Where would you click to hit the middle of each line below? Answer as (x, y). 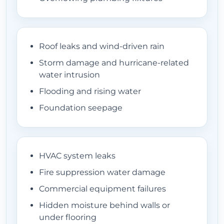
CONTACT (112, 112)
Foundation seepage (81, 108)
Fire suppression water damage (102, 172)
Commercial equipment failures (102, 189)
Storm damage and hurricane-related (114, 63)
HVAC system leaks (77, 156)
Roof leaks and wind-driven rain (102, 46)
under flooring (68, 217)
